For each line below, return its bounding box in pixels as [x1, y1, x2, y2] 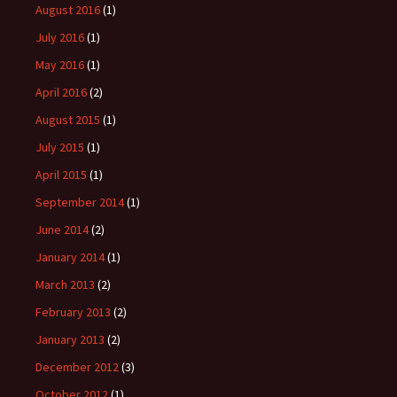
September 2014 [35, 194, 124, 210]
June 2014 [35, 222, 89, 237]
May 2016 [35, 57, 84, 73]
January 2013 [35, 331, 105, 347]
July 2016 [35, 29, 84, 45]
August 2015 [35, 112, 100, 128]
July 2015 [35, 139, 84, 155]
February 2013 [35, 304, 111, 320]
